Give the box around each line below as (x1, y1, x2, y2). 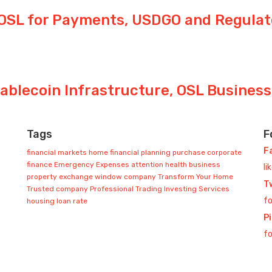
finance (27, 160, 52, 169)
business (189, 160, 220, 169)
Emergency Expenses (54, 160, 129, 169)
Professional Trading (90, 185, 162, 194)
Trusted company (27, 185, 88, 194)
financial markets (27, 148, 87, 157)
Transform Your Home (158, 172, 233, 182)
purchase (172, 148, 205, 157)
